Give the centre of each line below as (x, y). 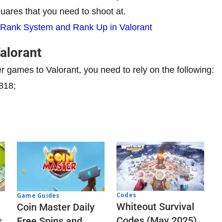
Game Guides (38, 195)
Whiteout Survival (155, 207)
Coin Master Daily (56, 207)
